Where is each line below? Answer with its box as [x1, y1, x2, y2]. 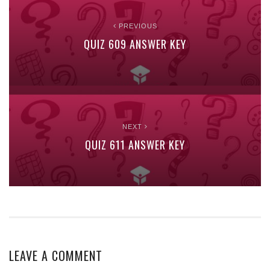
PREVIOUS [116, 22, 157, 30]
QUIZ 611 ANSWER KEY [85, 137, 185, 153]
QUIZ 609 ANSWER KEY [84, 36, 186, 52]
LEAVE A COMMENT [9, 246, 102, 265]
